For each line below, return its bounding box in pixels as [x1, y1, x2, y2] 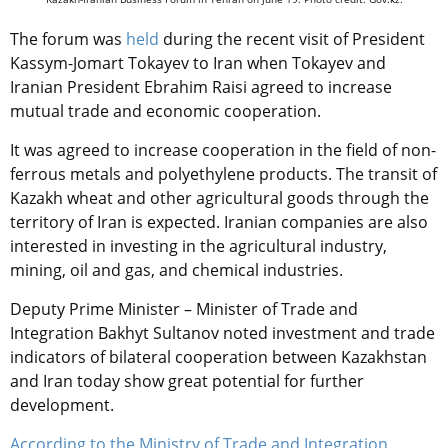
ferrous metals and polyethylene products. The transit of [10, 162, 437, 185]
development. [10, 393, 118, 416]
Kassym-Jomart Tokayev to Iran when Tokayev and [10, 51, 386, 74]
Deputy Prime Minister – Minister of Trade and [10, 297, 358, 320]
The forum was [10, 27, 126, 50]
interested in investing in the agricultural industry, [10, 234, 387, 257]
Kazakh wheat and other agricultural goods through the [10, 186, 429, 209]
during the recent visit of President [159, 27, 425, 50]
